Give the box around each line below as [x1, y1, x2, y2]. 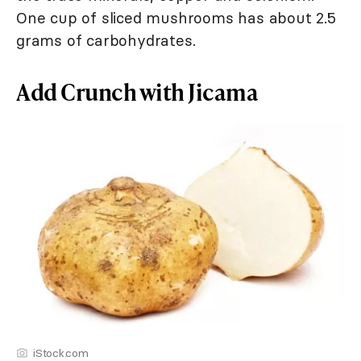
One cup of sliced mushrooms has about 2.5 [16, 7, 336, 27]
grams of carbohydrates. [16, 30, 196, 50]
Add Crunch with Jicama [16, 75, 258, 107]
